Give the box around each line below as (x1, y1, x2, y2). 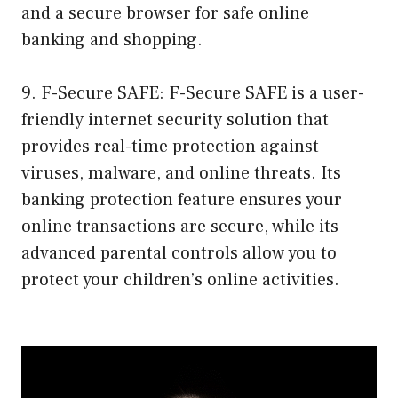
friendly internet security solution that (21, 107, 329, 131)
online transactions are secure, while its (21, 214, 338, 238)
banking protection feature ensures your (21, 187, 342, 211)
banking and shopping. (21, 28, 203, 52)
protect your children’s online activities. (21, 267, 339, 291)
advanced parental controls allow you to (21, 241, 337, 265)
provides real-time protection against (21, 134, 319, 158)
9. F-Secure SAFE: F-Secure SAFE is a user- (21, 81, 364, 105)
